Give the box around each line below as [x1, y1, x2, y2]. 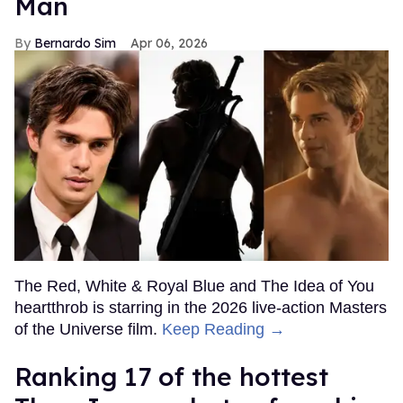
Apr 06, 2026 [130, 35, 208, 52]
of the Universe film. [14, 320, 162, 339]
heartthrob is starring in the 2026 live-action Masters [14, 299, 387, 318]
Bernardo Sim [34, 35, 116, 52]
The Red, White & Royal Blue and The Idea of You [14, 277, 374, 296]
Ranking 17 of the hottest [14, 361, 328, 393]
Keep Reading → [162, 320, 285, 339]
